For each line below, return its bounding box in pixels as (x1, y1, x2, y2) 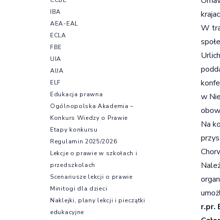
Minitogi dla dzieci (50, 184, 108, 192)
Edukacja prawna (50, 90, 103, 98)
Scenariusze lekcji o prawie (50, 172, 133, 181)
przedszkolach (50, 161, 96, 169)
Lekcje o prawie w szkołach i (50, 149, 137, 157)
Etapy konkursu (50, 125, 98, 134)
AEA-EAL (50, 19, 78, 27)
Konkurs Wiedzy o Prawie (50, 113, 128, 122)
